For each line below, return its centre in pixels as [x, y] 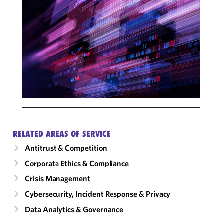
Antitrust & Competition [66, 148]
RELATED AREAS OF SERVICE [62, 134]
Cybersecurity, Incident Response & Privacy [98, 194]
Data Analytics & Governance [74, 209]
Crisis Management [57, 178]
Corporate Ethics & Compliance [77, 163]
